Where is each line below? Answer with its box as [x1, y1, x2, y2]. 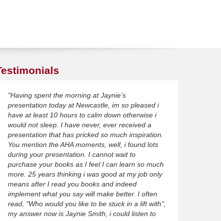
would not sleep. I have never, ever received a [7, 121, 151, 129]
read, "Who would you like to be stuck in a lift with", [7, 200, 166, 208]
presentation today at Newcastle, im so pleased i [7, 101, 159, 110]
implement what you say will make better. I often [7, 190, 157, 198]
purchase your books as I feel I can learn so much [7, 160, 164, 169]
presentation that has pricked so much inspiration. [7, 131, 163, 139]
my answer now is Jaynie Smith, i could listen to [7, 210, 156, 218]
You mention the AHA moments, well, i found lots [7, 141, 158, 149]
